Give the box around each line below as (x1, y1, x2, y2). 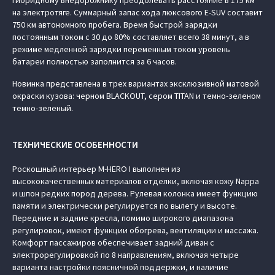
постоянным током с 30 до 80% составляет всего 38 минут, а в (12, 31, 249, 42)
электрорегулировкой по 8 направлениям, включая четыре (12, 249, 239, 260)
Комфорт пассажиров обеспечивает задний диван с (12, 237, 214, 248)
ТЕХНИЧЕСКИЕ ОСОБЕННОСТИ (12, 139, 138, 150)
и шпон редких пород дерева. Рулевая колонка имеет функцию (12, 188, 258, 199)
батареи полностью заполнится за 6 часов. (12, 56, 177, 67)
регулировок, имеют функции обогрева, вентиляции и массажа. (12, 225, 258, 236)
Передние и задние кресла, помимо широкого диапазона (12, 212, 233, 223)
